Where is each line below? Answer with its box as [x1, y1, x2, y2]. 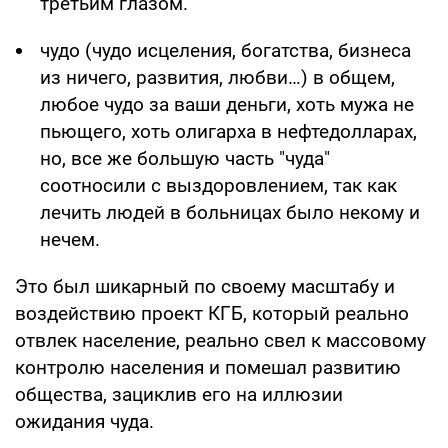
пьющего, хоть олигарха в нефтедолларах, [40, 120, 417, 144]
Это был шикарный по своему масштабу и [15, 275, 395, 299]
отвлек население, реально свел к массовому [15, 329, 426, 353]
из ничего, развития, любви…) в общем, [40, 66, 395, 90]
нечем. [40, 228, 100, 252]
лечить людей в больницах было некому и [40, 201, 420, 225]
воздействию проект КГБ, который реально [15, 302, 409, 326]
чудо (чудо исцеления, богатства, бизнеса [40, 39, 411, 63]
